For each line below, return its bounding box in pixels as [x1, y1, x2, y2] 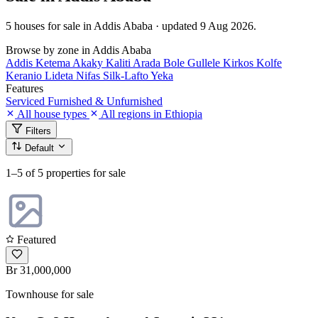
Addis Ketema [6, 56, 72, 69]
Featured [14, 233, 56, 246]
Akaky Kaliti [72, 56, 133, 69]
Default [25, 142, 57, 153]
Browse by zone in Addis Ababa [6, 43, 151, 56]
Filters [26, 125, 51, 136]
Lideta [45, 69, 76, 82]
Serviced [6, 94, 48, 107]
